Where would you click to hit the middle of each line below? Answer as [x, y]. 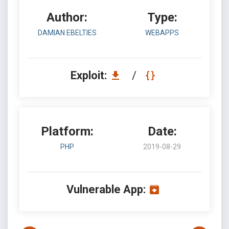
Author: [67, 17]
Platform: [67, 131]
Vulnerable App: [106, 189]
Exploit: [90, 75]
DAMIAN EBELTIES [67, 33]
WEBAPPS [162, 33]
